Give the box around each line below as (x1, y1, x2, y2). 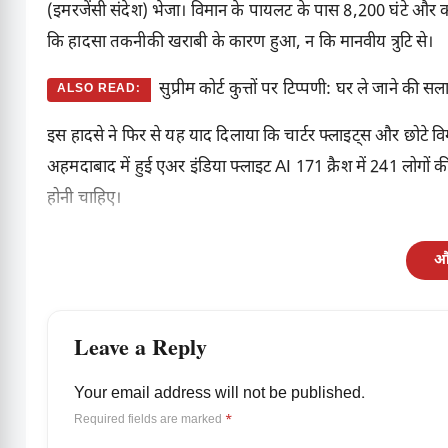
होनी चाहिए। (47, 188, 122, 211)
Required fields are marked (74, 412, 225, 429)
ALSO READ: (57, 81, 142, 97)
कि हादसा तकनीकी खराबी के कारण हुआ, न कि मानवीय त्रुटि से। (47, 32, 434, 55)
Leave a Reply (74, 335, 207, 370)
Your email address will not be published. (74, 384, 365, 406)
